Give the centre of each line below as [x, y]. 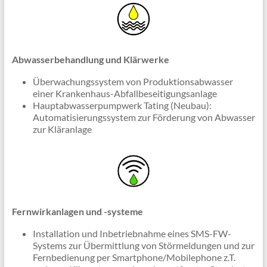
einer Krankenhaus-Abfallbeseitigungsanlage [125, 94]
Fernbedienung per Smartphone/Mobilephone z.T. [134, 257]
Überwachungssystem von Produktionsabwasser [133, 82]
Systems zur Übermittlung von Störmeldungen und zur [143, 246]
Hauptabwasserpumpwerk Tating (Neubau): [122, 105]
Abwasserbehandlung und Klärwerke [90, 60]
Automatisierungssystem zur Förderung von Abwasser [144, 117]
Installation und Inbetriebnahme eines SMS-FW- [132, 234]
